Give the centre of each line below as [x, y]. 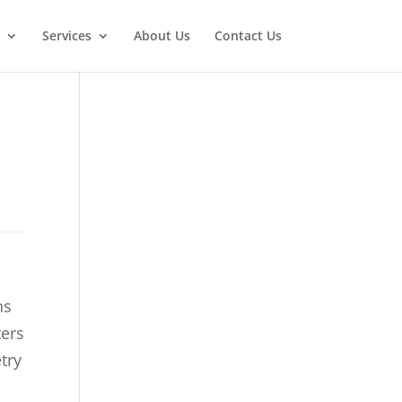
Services [66, 35]
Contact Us [248, 35]
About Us [162, 35]
